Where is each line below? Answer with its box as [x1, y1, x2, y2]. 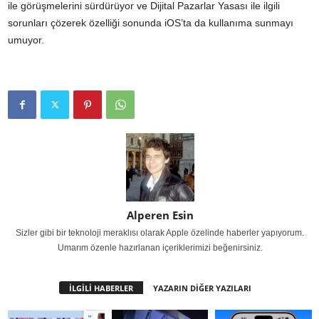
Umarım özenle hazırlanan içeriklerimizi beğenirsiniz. [57, 243, 263, 253]
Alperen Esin [126, 208, 194, 223]
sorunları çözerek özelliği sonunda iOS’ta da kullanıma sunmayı [8, 17, 293, 29]
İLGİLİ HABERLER [68, 283, 133, 294]
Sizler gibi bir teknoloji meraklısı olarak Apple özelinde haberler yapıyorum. [16, 228, 304, 239]
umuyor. [8, 34, 44, 46]
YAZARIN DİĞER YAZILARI [152, 283, 251, 294]
